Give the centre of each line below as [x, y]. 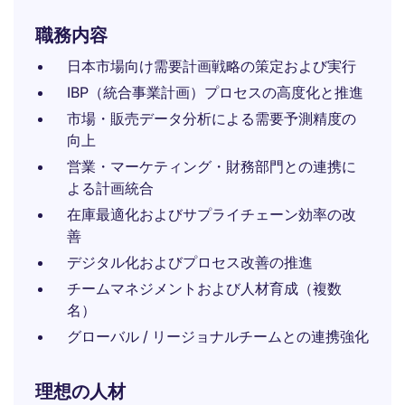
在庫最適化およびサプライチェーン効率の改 [212, 214]
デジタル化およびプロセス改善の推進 [190, 262]
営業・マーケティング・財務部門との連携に [212, 166]
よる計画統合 [110, 188]
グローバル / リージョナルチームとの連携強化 [218, 336]
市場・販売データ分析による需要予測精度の [212, 118]
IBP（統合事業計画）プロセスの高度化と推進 [215, 92]
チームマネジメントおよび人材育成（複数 [204, 288]
